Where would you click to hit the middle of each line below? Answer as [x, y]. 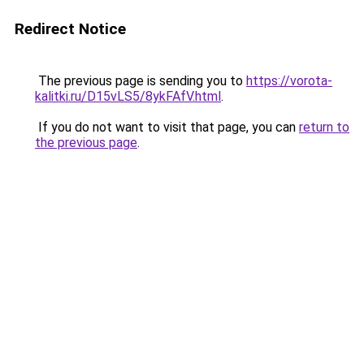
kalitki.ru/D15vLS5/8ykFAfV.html [128, 96]
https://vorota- [289, 81]
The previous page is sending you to [141, 81]
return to [324, 127]
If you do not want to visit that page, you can [167, 127]
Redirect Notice [70, 29]
